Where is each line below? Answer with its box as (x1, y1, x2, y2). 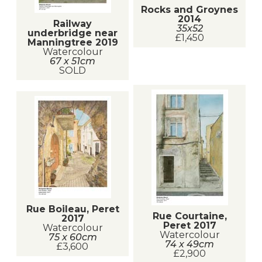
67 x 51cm (50, 55, 95, 67)
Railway (53, 18, 92, 29)
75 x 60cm (48, 232, 97, 243)
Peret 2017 (163, 219, 216, 231)
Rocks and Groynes (141, 4, 238, 15)
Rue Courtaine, (152, 210, 227, 222)
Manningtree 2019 (27, 36, 118, 48)
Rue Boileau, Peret (26, 204, 119, 215)
